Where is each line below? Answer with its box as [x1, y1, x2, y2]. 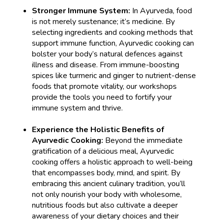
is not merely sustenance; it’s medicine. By [31, 16, 175, 27]
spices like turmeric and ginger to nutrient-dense [31, 70, 196, 82]
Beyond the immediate [103, 135, 183, 146]
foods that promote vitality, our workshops [31, 81, 177, 92]
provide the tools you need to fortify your [31, 92, 172, 103]
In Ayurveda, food [130, 5, 192, 17]
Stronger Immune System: [31, 5, 130, 17]
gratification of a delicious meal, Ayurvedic [31, 146, 174, 157]
